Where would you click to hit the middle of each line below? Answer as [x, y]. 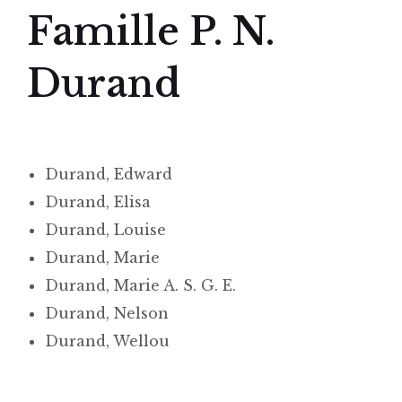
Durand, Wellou [107, 341]
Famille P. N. [151, 32]
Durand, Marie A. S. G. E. [140, 286]
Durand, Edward [109, 175]
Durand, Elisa [98, 202]
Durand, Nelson [107, 314]
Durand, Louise [105, 230]
